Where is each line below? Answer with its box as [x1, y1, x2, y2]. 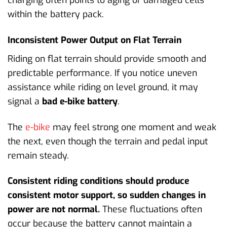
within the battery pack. [8, 8, 104, 21]
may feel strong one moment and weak [50, 121, 216, 133]
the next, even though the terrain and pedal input [8, 135, 208, 147]
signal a [8, 95, 42, 107]
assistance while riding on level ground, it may [8, 81, 198, 93]
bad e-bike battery [42, 95, 118, 107]
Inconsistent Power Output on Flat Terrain [8, 33, 181, 46]
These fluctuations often [100, 203, 202, 216]
